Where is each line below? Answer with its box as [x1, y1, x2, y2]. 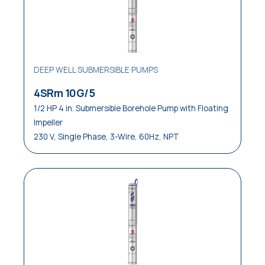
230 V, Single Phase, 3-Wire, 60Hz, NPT [34, 131, 179, 142]
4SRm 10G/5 [34, 86, 95, 100]
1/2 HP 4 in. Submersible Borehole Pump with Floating [34, 103, 228, 114]
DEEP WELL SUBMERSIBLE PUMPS [34, 64, 158, 75]
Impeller [34, 117, 63, 128]
